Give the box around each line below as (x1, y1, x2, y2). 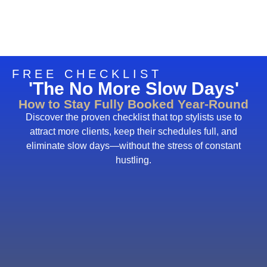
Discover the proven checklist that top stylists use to (25, 111, 242, 122)
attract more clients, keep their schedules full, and (30, 126, 237, 136)
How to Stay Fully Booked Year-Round (18, 97, 249, 111)
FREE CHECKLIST (12, 67, 162, 80)
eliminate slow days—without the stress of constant (26, 140, 241, 151)
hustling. (116, 154, 151, 165)
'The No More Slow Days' (28, 78, 239, 98)
